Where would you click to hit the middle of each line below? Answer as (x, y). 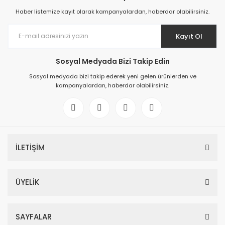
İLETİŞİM (30, 147)
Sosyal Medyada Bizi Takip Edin (113, 61)
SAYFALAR (34, 217)
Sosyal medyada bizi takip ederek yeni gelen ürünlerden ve (113, 76)
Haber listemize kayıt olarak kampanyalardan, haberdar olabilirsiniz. (113, 12)
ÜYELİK (27, 182)
